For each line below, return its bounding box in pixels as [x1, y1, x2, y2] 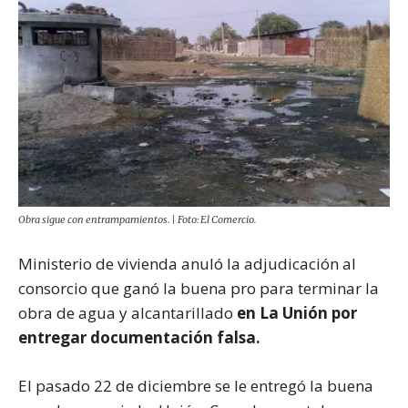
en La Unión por [237, 301, 357, 323]
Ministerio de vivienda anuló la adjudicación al [18, 252, 356, 274]
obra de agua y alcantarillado [18, 301, 237, 323]
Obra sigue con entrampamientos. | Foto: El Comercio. [18, 212, 256, 226]
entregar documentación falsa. [18, 326, 260, 348]
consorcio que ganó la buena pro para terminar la [18, 277, 379, 299]
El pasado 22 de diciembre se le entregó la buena [18, 374, 373, 396]
